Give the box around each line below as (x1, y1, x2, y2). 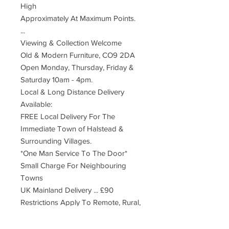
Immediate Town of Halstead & (20, 124, 124, 133)
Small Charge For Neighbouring (20, 161, 126, 170)
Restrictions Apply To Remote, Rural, (20, 198, 141, 207)
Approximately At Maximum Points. (20, 14, 135, 22)
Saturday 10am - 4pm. (20, 75, 93, 84)
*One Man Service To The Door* (20, 149, 127, 157)
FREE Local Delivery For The (20, 112, 115, 121)
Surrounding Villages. (20, 136, 91, 145)
